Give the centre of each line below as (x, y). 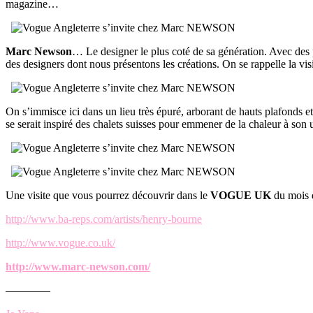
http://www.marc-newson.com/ (78, 266)
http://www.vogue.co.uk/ (60, 242)
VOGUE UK (241, 195)
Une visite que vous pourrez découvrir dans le (108, 195)
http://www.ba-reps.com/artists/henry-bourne (104, 219)
